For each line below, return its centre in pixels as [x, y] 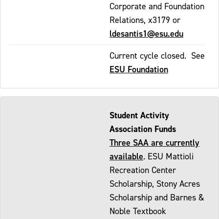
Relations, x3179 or [145, 20]
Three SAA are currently [154, 142]
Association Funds [143, 129]
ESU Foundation [139, 69]
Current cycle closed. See [157, 55]
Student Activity [139, 115]
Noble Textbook [138, 211]
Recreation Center [143, 170]
